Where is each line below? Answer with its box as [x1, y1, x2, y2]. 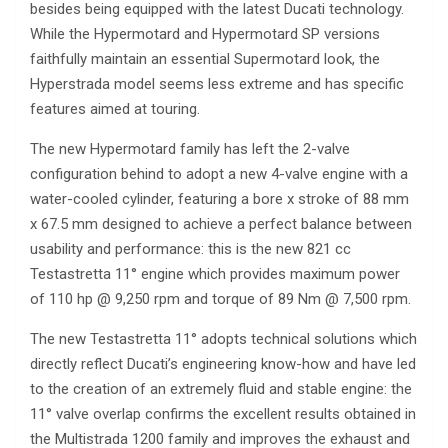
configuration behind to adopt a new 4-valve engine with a [30, 165, 408, 184]
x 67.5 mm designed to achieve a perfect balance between [30, 215, 412, 234]
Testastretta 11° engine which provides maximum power [30, 265, 400, 284]
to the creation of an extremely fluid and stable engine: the [30, 380, 412, 399]
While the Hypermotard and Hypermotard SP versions [30, 25, 380, 44]
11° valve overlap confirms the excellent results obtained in [30, 405, 416, 424]
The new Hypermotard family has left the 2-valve [30, 140, 350, 159]
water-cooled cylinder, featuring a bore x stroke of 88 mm [30, 190, 409, 209]
